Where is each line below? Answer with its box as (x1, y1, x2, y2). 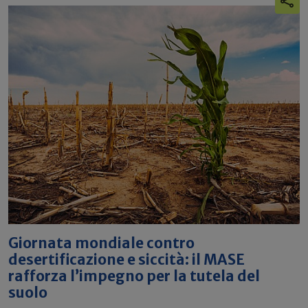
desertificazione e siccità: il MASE (8, 251, 245, 269)
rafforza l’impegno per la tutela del (8, 267, 260, 285)
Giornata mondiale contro (8, 234, 195, 252)
